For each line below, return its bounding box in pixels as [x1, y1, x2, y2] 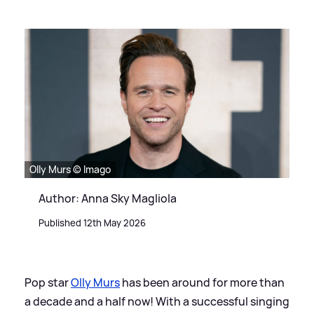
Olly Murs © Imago [29, 162, 111, 176]
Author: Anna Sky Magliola [39, 190, 177, 206]
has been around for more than [120, 274, 285, 290]
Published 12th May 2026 [39, 216, 146, 229]
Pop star [25, 274, 71, 290]
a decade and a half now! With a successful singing [25, 293, 289, 309]
